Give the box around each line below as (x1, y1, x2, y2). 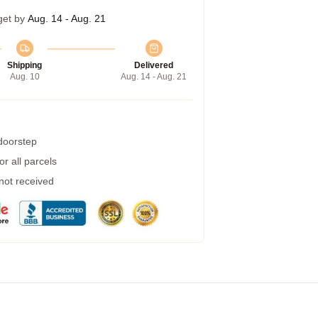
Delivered (134, 60, 173, 70)
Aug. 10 (9, 72, 40, 82)
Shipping (7, 60, 42, 70)
